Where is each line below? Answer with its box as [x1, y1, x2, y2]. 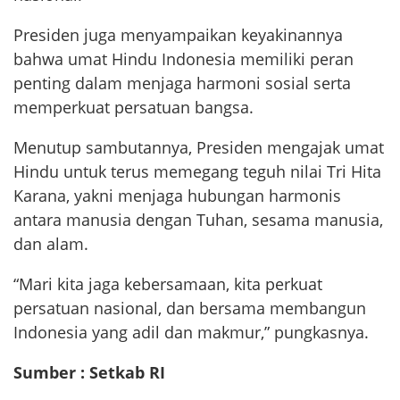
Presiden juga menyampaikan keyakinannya [13, 24, 343, 46]
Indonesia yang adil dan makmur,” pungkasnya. [13, 321, 369, 344]
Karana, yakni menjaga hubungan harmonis [13, 185, 341, 207]
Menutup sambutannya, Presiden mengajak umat [13, 137, 384, 159]
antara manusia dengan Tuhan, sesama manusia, [13, 209, 383, 231]
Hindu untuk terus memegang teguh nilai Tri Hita [13, 161, 381, 183]
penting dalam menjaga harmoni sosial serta [13, 72, 351, 95]
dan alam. [13, 233, 88, 255]
